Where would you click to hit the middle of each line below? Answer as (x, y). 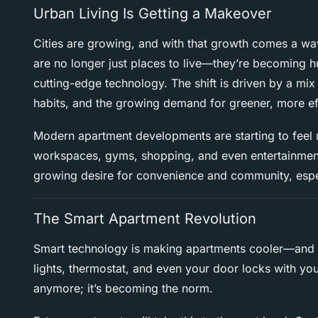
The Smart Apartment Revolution (145, 219)
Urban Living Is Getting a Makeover (153, 14)
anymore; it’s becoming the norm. (123, 289)
